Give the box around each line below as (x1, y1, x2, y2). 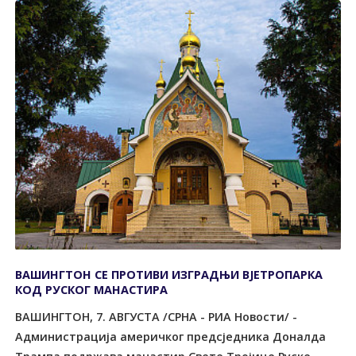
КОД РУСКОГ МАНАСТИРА (15, 282, 168, 298)
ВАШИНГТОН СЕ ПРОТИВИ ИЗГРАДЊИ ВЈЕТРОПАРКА (15, 267, 323, 283)
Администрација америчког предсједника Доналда (15, 328, 327, 344)
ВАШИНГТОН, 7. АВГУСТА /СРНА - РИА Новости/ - (15, 308, 298, 324)
